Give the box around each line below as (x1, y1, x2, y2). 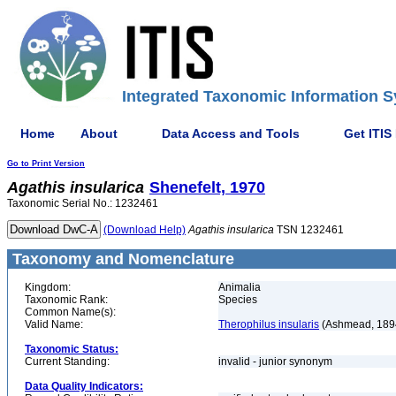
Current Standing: (25, 355, 110, 368)
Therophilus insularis (218, 318, 319, 331)
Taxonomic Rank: (25, 293, 108, 306)
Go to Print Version (7, 159, 85, 168)
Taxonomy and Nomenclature (8, 250, 234, 268)
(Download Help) (103, 224, 186, 236)
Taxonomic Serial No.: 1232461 (7, 197, 158, 209)
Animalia (218, 281, 261, 293)
